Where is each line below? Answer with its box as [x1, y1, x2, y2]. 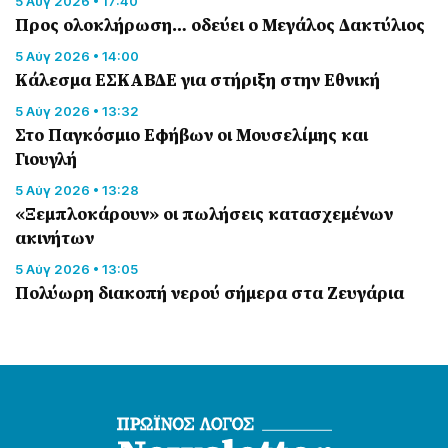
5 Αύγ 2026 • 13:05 [15, 260, 138, 277]
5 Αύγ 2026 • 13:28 [15, 181, 139, 198]
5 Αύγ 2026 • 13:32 [15, 102, 139, 119]
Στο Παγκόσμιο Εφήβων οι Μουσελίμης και [15, 122, 368, 147]
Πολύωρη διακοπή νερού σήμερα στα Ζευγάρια [15, 280, 404, 305]
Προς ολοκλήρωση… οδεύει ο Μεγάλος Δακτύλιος [15, 12, 425, 37]
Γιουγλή [15, 146, 77, 171]
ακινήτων [15, 225, 94, 250]
